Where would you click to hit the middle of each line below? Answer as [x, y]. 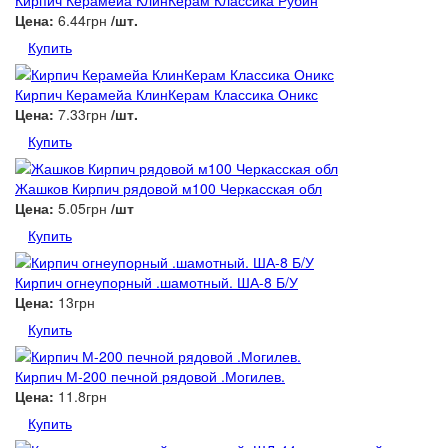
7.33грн [82, 114]
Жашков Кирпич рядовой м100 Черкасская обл [168, 188]
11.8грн [80, 396]
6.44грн [82, 20]
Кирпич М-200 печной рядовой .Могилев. [150, 376]
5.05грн [82, 208]
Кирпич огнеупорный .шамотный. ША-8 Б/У [156, 282]
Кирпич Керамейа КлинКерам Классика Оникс [166, 94]
